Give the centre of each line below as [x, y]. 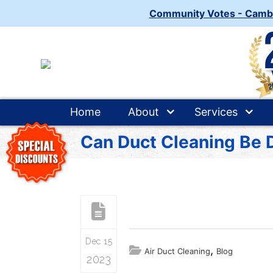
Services [216, 112]
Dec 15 [99, 241]
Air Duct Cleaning [177, 251]
